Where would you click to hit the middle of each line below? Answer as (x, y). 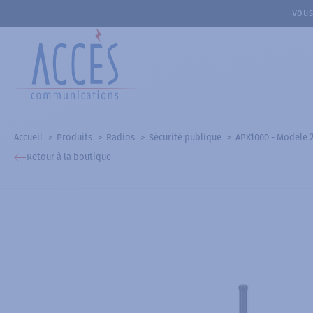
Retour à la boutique (69, 157)
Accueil (28, 137)
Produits (74, 137)
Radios (121, 137)
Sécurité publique (185, 137)
